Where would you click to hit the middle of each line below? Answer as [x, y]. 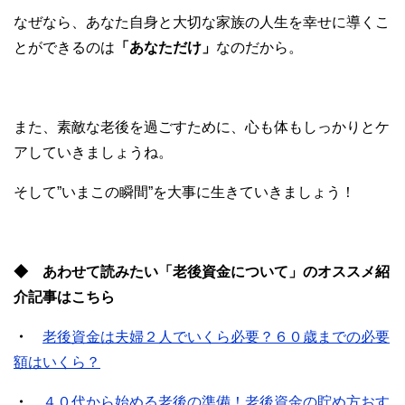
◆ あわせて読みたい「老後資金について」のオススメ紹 [202, 272]
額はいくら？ [57, 363]
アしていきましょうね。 [93, 153]
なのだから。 [259, 48]
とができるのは [64, 48]
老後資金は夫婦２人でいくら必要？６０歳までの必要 [216, 337]
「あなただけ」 [165, 48]
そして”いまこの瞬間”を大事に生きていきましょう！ [184, 193]
